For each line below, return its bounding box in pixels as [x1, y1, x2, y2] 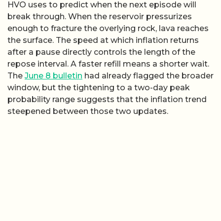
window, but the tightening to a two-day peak [7, 82, 190, 92]
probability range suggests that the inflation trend [7, 94, 207, 104]
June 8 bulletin [25, 71, 82, 80]
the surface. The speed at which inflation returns [7, 35, 199, 45]
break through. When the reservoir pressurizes [7, 11, 192, 21]
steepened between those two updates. [7, 106, 168, 116]
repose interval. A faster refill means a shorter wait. [7, 59, 209, 69]
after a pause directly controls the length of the [7, 47, 195, 57]
